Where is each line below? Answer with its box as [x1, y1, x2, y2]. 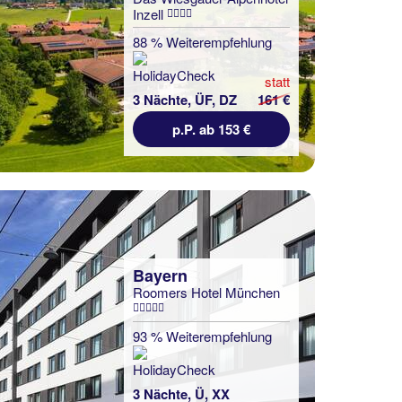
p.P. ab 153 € [172, 119, 250, 139]
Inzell [133, 4, 167, 23]
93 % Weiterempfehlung [133, 327, 272, 345]
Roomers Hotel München [133, 283, 280, 301]
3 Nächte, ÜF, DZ [133, 90, 237, 109]
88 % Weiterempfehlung [133, 32, 272, 51]
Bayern [133, 264, 188, 287]
